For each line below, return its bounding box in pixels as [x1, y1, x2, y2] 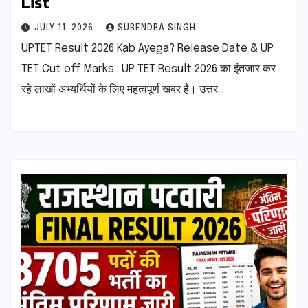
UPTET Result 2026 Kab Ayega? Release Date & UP [21, 42, 274, 54]
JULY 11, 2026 [34, 23, 96, 32]
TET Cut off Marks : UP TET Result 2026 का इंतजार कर [21, 63, 276, 75]
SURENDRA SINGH [118, 23, 196, 32]
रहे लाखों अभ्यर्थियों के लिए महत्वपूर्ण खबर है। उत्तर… [21, 83, 224, 96]
